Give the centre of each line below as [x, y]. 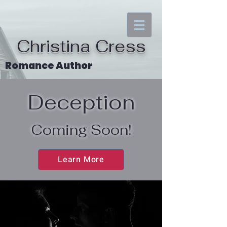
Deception [81, 102]
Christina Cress [81, 46]
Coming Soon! [81, 130]
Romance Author [49, 66]
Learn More [81, 160]
